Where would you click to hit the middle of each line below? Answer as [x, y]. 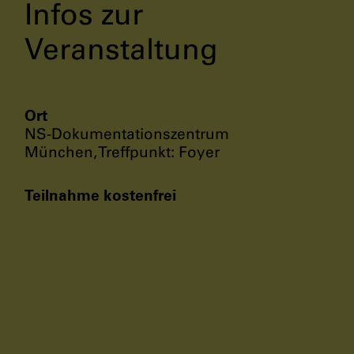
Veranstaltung [121, 49]
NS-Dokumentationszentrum [127, 134]
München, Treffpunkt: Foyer [122, 152]
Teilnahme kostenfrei [100, 195]
